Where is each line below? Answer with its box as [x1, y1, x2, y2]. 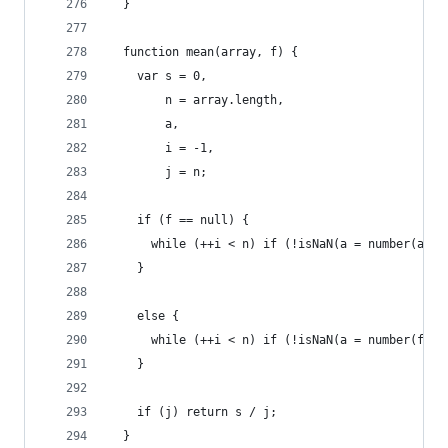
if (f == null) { [109, 213, 249, 227]
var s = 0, [109, 69, 207, 83]
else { [109, 309, 179, 323]
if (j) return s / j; [109, 405, 277, 419]
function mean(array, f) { [109, 45, 298, 59]
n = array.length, [109, 93, 284, 107]
